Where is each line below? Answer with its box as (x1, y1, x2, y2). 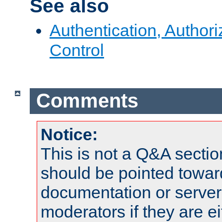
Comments (36, 90, 138, 112)
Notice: (41, 124, 98, 144)
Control (50, 40, 104, 59)
